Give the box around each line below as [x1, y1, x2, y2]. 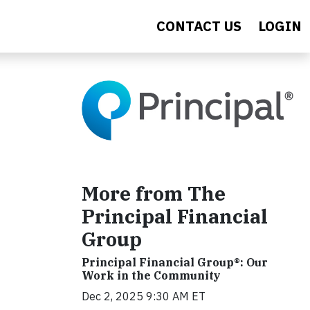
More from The [82, 181, 226, 206]
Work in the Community [82, 268, 221, 282]
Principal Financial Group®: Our [82, 255, 268, 269]
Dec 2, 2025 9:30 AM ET [82, 289, 206, 303]
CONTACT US [156, 17, 241, 35]
